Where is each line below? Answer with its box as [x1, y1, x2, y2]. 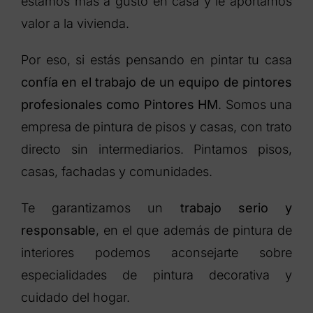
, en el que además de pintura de [95, 223, 293, 238]
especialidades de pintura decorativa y [20, 268, 293, 283]
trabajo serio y [180, 201, 293, 216]
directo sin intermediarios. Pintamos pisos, [20, 142, 293, 157]
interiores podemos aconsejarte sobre [20, 245, 293, 261]
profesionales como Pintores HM [20, 97, 219, 112]
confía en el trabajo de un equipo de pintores [20, 75, 293, 90]
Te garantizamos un [20, 201, 180, 216]
